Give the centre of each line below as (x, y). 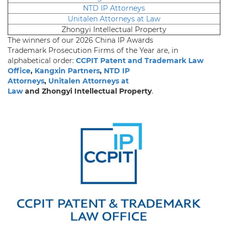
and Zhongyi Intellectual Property (87, 91)
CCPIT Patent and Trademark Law (140, 60)
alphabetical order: (42, 60)
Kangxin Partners (67, 70)
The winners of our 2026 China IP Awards (80, 40)
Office (19, 70)
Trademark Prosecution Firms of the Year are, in (93, 50)
